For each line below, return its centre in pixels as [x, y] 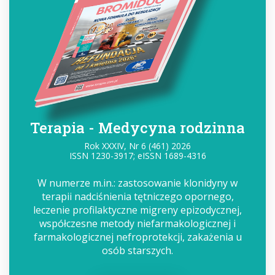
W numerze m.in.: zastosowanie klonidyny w [137, 183]
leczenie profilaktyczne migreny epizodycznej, [137, 210]
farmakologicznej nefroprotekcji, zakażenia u [137, 237]
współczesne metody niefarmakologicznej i [137, 223]
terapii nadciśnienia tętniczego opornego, [137, 196]
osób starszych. [137, 250]
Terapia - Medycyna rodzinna [137, 128]
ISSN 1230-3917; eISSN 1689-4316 [137, 156]
